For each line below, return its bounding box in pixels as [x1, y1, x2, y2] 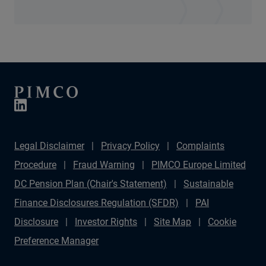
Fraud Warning [73, 159, 135, 170]
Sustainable [183, 178, 233, 189]
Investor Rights [75, 216, 137, 227]
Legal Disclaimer [14, 140, 84, 151]
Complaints [176, 140, 224, 151]
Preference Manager [14, 235, 99, 246]
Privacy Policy [101, 140, 160, 151]
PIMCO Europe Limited [151, 159, 246, 170]
